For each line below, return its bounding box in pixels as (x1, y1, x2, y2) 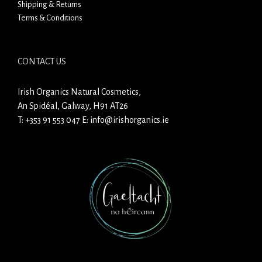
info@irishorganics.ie (90, 115, 169, 125)
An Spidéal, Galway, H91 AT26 (18, 101, 128, 111)
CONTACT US (18, 56, 66, 66)
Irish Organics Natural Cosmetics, (18, 87, 141, 96)
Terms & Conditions (18, 13, 82, 22)
